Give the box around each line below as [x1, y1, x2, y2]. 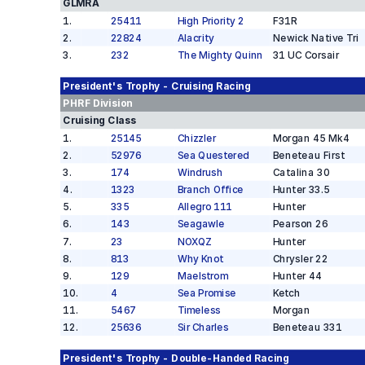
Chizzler [177, 131, 216, 144]
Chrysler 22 [272, 253, 328, 265]
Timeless [177, 304, 221, 316]
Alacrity [177, 32, 213, 44]
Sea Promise [177, 287, 236, 299]
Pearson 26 [272, 218, 328, 231]
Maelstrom [177, 270, 228, 282]
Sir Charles [177, 321, 228, 334]
